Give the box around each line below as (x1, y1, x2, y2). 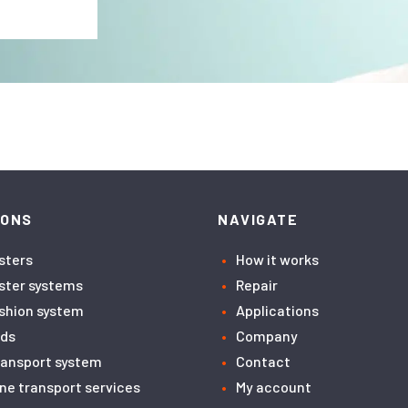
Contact (236, 352, 291, 370)
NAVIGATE (218, 210, 298, 228)
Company (236, 327, 298, 344)
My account (236, 378, 311, 395)
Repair (236, 276, 278, 293)
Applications (236, 301, 319, 319)
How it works (236, 250, 319, 268)
